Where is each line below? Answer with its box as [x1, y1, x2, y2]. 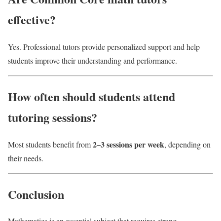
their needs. [8, 152, 43, 163]
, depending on [164, 139, 211, 149]
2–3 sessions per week [93, 138, 164, 150]
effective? [8, 10, 56, 28]
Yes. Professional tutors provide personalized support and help [8, 41, 200, 52]
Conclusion [8, 185, 64, 203]
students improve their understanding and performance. [8, 55, 177, 66]
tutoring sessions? [8, 108, 97, 126]
